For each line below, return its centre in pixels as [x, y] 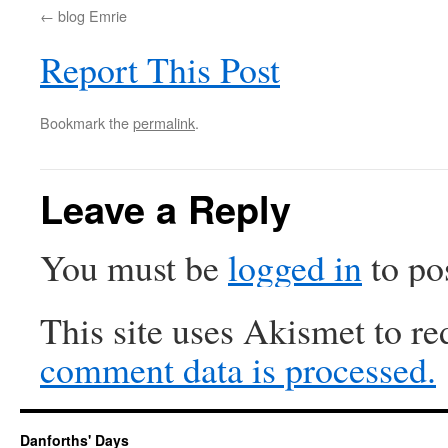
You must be [134, 267]
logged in [295, 267]
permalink [164, 122]
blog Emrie [92, 15]
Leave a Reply [165, 208]
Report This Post [160, 69]
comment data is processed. [238, 369]
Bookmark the [86, 122]
